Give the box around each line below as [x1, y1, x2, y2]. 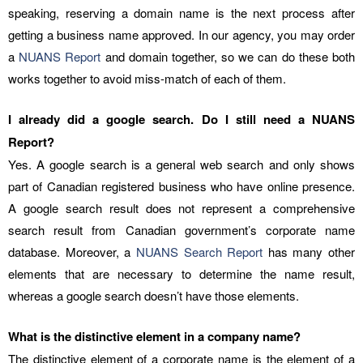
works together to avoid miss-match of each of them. [8, 70, 286, 88]
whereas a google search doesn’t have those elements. [8, 287, 299, 305]
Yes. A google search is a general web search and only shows [8, 156, 355, 173]
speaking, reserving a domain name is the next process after [8, 4, 355, 22]
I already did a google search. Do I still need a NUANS [8, 110, 355, 129]
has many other [263, 243, 355, 261]
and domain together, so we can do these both [100, 48, 356, 66]
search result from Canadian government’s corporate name [8, 221, 355, 239]
